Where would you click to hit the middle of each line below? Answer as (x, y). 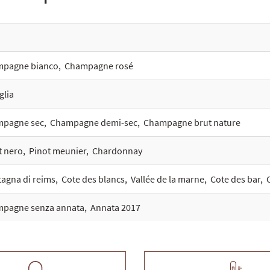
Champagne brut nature (192, 122)
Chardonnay (117, 151)
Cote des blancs (93, 179)
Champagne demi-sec (94, 122)
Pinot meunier (58, 151)
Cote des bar (235, 179)
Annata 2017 (115, 207)
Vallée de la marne (168, 179)
